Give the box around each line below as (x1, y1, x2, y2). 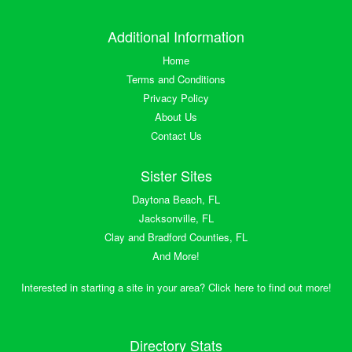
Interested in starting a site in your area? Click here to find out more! (20, 279, 332, 295)
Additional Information (108, 25, 244, 46)
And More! (152, 247, 200, 263)
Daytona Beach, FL (132, 191, 220, 207)
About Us (155, 108, 197, 124)
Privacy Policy (143, 90, 209, 105)
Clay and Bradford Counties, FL (104, 229, 247, 244)
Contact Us (150, 127, 202, 143)
